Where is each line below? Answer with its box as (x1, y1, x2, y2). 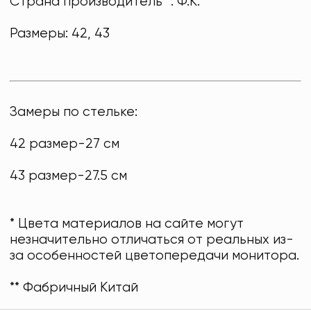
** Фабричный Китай (10, 281, 139, 295)
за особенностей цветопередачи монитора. (10, 249, 300, 263)
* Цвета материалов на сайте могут (10, 217, 244, 231)
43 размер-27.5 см (10, 169, 128, 183)
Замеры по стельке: (10, 106, 138, 119)
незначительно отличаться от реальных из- (10, 233, 294, 247)
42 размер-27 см (10, 137, 120, 151)
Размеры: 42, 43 (10, 27, 110, 41)
